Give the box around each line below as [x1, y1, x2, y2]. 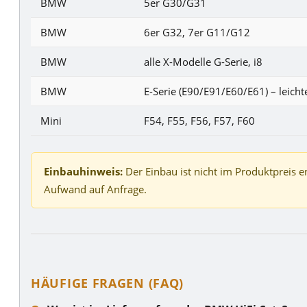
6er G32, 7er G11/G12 [144, 25, 250, 39]
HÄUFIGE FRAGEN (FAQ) [31, 274, 184, 291]
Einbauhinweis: [44, 164, 123, 178]
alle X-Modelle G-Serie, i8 [144, 54, 262, 69]
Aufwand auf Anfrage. [44, 182, 147, 196]
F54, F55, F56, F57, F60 [144, 113, 255, 127]
